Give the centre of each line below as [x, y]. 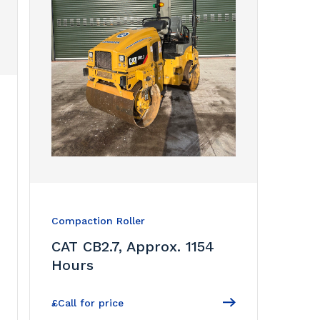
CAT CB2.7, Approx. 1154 [132, 246]
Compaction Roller [98, 220]
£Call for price [87, 302]
